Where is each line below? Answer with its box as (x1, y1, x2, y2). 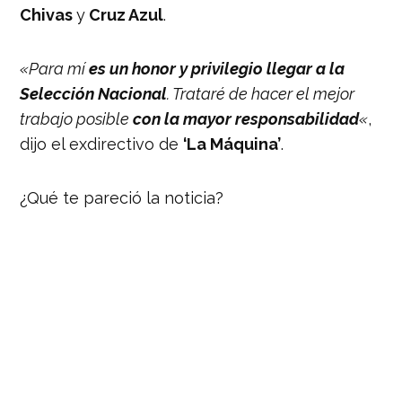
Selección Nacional (20, 83, 168, 103)
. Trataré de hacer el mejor (167, 83, 355, 103)
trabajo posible (20, 109, 134, 128)
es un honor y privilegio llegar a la (85, 58, 345, 78)
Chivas (20, 4, 77, 24)
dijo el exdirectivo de (20, 134, 184, 153)
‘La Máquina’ (183, 134, 282, 153)
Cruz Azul (85, 4, 164, 24)
